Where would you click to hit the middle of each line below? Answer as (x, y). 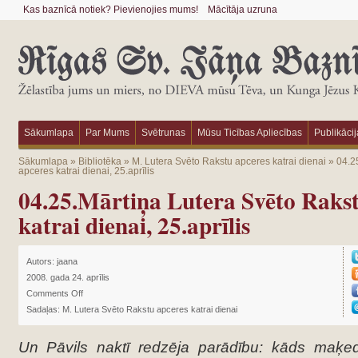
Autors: (41, 261)
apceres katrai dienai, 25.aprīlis (86, 171)
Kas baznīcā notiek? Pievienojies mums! (110, 10)
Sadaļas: (44, 309)
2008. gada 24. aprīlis (68, 277)
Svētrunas (163, 133)
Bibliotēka (99, 161)
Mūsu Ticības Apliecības (249, 133)
